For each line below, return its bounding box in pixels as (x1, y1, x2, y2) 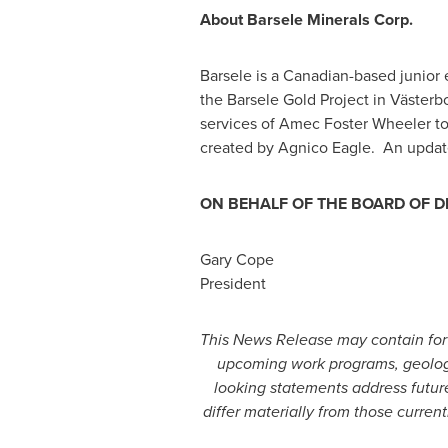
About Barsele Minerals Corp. (199, 8, 413, 31)
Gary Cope (199, 248, 274, 271)
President (199, 272, 266, 295)
